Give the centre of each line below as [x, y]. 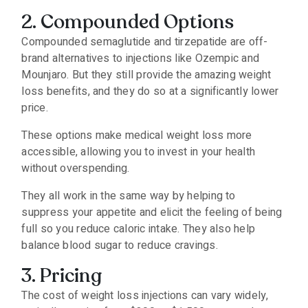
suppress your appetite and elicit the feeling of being [152, 212]
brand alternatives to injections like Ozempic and [141, 58]
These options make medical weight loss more [137, 135]
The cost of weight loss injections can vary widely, [145, 296]
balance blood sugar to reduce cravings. [120, 245]
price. [35, 108]
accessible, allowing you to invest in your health [139, 152]
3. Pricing [62, 276]
